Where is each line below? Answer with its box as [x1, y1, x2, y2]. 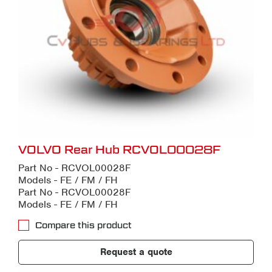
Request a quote [100, 246, 172, 259]
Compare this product [35, 220, 132, 231]
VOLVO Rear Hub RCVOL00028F [18, 143, 220, 157]
